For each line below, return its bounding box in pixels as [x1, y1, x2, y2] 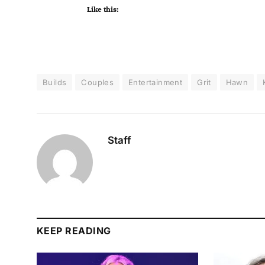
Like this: [87, 4, 119, 14]
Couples [81, 77, 114, 87]
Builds [43, 77, 67, 87]
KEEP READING [37, 224, 111, 237]
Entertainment [128, 77, 183, 87]
